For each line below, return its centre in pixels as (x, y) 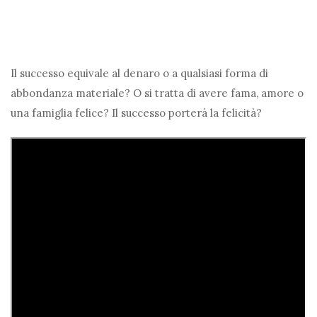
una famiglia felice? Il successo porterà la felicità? (136, 113)
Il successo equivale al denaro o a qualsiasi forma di (139, 74)
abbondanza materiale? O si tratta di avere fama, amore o (157, 93)
